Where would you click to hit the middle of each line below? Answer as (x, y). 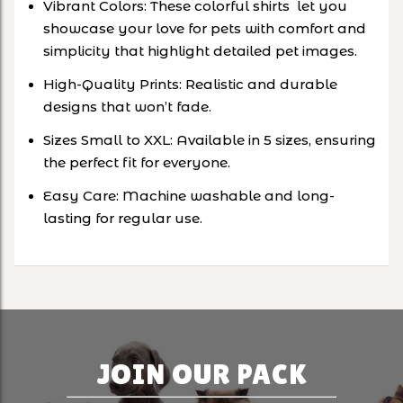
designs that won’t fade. (127, 107)
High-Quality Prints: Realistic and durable (190, 85)
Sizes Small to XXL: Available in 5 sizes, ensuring (210, 140)
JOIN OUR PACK (201, 374)
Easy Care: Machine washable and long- (189, 196)
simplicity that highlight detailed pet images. (200, 51)
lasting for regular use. (123, 219)
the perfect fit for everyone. (137, 163)
